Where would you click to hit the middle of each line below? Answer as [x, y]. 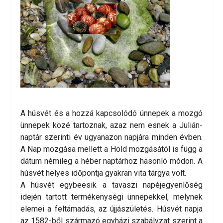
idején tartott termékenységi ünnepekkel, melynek [111, 197]
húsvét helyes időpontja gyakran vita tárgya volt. [103, 173]
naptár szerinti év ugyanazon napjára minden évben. [111, 137]
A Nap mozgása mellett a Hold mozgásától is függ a [111, 149]
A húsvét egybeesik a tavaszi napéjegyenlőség [111, 185]
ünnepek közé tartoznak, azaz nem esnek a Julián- [111, 125]
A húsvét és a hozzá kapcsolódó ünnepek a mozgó [111, 113]
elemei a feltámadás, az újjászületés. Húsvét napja [111, 209]
